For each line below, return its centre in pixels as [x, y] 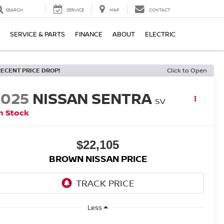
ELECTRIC [160, 34]
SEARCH [14, 10]
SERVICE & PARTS [37, 34]
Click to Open [187, 70]
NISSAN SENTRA [92, 98]
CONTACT [160, 10]
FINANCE [89, 34]
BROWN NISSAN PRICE [98, 159]
